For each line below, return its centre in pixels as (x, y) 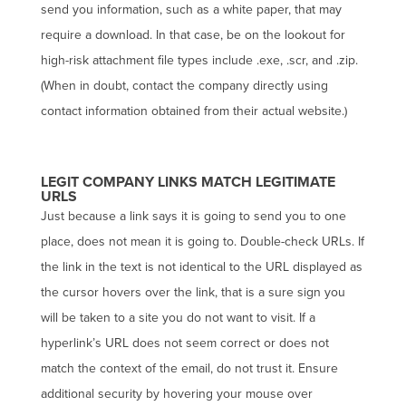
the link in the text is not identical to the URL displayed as (201, 267)
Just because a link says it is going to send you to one (193, 216)
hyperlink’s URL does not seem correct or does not (184, 343)
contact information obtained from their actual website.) (193, 111)
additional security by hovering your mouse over (176, 394)
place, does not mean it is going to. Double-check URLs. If (202, 242)
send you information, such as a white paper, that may (191, 10)
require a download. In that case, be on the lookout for (193, 35)
